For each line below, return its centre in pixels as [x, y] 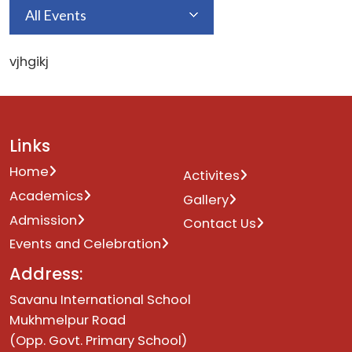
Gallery [205, 200]
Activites [211, 175]
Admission [43, 220]
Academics [46, 196]
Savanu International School [100, 299]
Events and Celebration [85, 244]
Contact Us [219, 224]
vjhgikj [29, 61]
